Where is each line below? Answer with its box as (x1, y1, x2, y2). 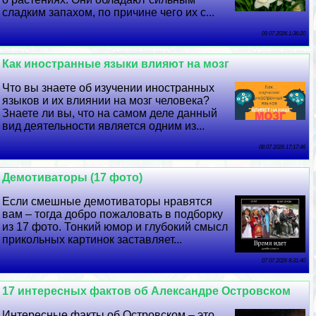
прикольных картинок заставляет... (2, 233, 183, 246)
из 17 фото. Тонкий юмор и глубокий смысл (2, 221, 229, 233)
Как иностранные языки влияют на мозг (2, 58, 230, 71)
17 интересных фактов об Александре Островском (2, 285, 291, 298)
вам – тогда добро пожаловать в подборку (2, 208, 224, 221)
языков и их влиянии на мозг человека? (2, 95, 210, 107)
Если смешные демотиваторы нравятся (2, 195, 213, 208)
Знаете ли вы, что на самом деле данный (2, 107, 218, 120)
